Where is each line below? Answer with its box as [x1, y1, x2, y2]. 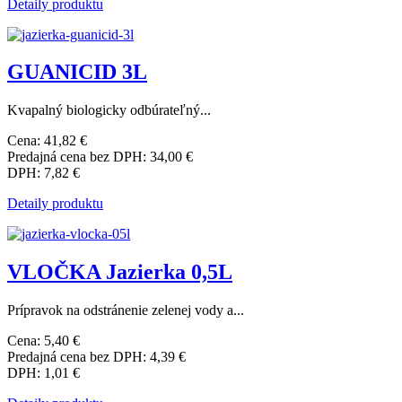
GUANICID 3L [7, 60, 147, 84]
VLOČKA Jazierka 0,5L [7, 260, 232, 284]
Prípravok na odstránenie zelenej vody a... [7, 302, 244, 319]
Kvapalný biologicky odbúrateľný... [7, 102, 211, 118]
